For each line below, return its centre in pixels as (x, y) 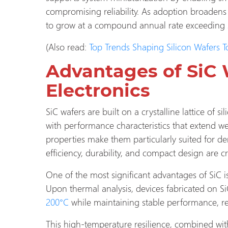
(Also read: (67, 46)
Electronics (98, 90)
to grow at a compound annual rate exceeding (135, 24)
